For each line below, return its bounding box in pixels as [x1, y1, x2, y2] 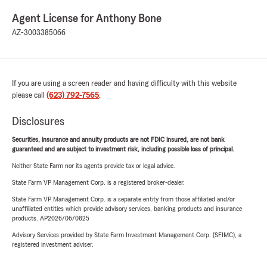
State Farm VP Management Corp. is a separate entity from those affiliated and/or [12, 195, 235, 203]
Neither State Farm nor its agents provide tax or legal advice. [12, 162, 175, 170]
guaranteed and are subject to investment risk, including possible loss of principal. [12, 145, 234, 153]
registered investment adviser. [12, 241, 94, 249]
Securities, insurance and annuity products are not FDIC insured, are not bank [12, 136, 225, 144]
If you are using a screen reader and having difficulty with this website [12, 79, 237, 88]
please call [12, 91, 46, 100]
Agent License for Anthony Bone [12, 13, 162, 25]
